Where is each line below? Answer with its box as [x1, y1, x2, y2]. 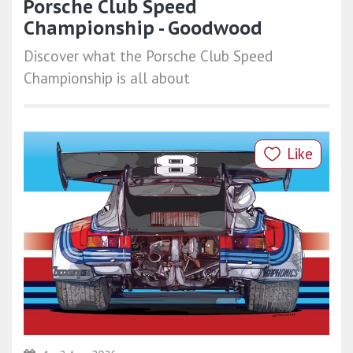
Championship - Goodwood [24, 16, 262, 39]
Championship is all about [24, 68, 190, 87]
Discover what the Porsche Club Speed [24, 46, 273, 65]
